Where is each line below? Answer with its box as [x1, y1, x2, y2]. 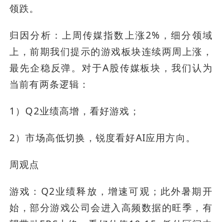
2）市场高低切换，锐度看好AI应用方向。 [9, 131, 196, 145]
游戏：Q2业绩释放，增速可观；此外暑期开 [9, 185, 213, 198]
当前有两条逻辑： [9, 78, 90, 91]
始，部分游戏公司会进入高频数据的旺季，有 [9, 201, 213, 215]
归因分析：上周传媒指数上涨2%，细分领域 [9, 29, 213, 42]
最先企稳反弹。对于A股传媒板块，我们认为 [9, 61, 213, 75]
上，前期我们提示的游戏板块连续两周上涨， [9, 45, 213, 58]
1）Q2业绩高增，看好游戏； [9, 105, 140, 118]
